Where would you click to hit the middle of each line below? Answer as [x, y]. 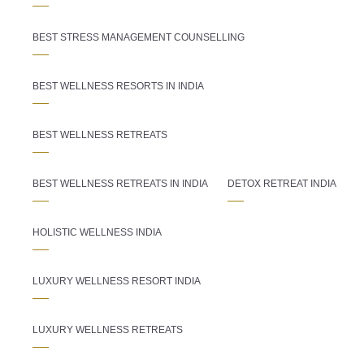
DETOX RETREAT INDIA [282, 184]
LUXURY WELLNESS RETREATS [108, 330]
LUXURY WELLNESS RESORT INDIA [117, 282]
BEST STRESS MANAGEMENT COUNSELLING [139, 38]
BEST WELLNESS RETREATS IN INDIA [120, 184]
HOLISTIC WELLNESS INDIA [97, 233]
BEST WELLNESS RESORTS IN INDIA [118, 87]
